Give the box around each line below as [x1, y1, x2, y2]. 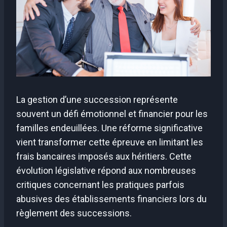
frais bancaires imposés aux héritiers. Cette [16, 150, 192, 162]
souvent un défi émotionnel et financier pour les [16, 108, 208, 119]
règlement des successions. [16, 207, 132, 218]
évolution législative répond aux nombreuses [16, 165, 196, 176]
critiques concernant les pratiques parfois [16, 179, 184, 190]
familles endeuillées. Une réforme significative [16, 122, 203, 133]
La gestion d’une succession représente [16, 94, 178, 105]
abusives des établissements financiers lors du [16, 193, 207, 204]
